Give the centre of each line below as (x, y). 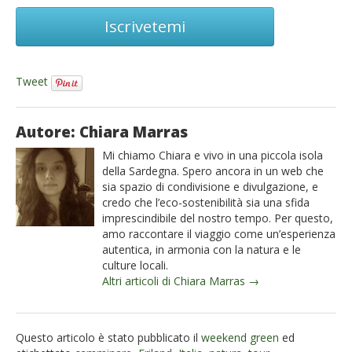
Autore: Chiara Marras (102, 132)
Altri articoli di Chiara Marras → (181, 280)
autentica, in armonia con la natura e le (202, 249)
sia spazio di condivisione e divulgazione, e (210, 186)
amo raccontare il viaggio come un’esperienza (219, 233)
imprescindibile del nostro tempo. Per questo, (218, 218)
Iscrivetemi (145, 27)
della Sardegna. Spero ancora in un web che (213, 170)
